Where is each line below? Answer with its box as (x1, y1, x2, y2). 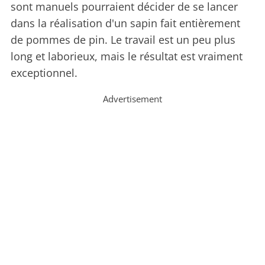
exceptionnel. (11, 66, 80, 80)
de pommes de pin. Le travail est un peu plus (11, 33, 235, 47)
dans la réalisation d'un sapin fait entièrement (11, 16, 240, 31)
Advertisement (103, 93, 162, 105)
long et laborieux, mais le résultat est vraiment (11, 49, 243, 64)
